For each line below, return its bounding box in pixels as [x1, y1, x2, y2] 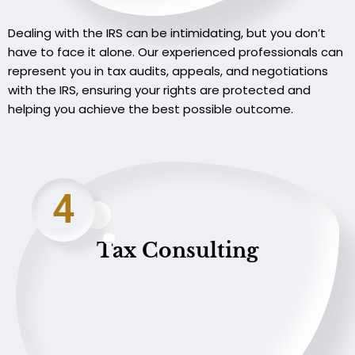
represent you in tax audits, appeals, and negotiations [8, 63, 328, 80]
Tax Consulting [97, 238, 258, 263]
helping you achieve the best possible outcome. [8, 101, 293, 118]
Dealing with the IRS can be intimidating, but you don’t [8, 25, 326, 42]
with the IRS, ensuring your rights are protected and [8, 82, 311, 99]
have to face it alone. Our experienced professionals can [8, 44, 343, 61]
